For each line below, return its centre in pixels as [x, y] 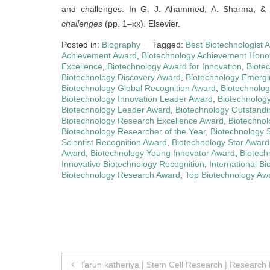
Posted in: [82, 44]
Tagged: [169, 44]
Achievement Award [99, 55]
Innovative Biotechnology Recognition [133, 164]
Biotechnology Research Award [121, 174]
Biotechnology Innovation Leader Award [137, 99]
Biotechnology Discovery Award [121, 77]
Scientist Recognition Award [114, 142]
